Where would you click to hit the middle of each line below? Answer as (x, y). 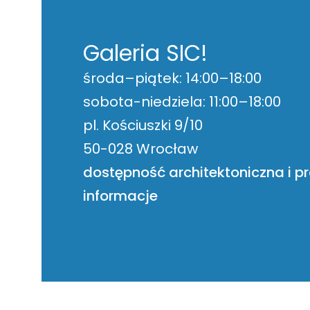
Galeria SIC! (145, 53)
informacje (120, 196)
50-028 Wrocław (140, 149)
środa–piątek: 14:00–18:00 (172, 79)
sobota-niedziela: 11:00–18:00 (182, 102)
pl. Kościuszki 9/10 (143, 126)
